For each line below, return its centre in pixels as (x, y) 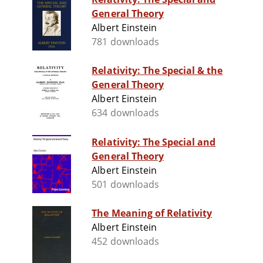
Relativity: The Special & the (157, 71)
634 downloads (125, 113)
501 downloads (125, 185)
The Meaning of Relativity (152, 213)
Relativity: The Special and (154, 142)
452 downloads (125, 242)
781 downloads (125, 42)
